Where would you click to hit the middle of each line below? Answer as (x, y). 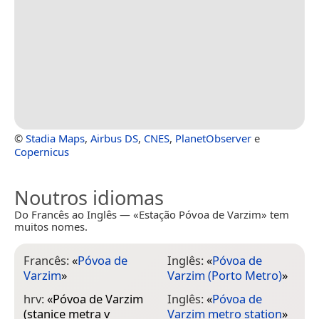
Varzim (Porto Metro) (224, 276)
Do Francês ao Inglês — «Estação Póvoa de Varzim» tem (152, 215)
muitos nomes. (51, 227)
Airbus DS (114, 138)
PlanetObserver (213, 138)
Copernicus (42, 152)
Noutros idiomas (89, 198)
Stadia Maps (55, 138)
